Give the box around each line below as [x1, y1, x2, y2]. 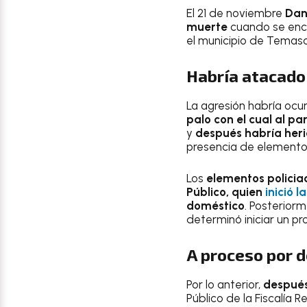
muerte [186, 19, 228, 34]
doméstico [186, 198, 245, 212]
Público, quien [186, 184, 265, 199]
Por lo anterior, [186, 278, 263, 291]
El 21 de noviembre [186, 5, 285, 20]
